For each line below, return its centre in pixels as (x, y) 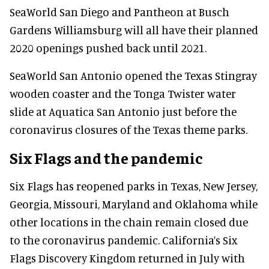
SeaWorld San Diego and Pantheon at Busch (119, 12)
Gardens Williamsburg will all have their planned (134, 30)
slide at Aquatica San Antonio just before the (123, 112)
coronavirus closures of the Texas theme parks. (128, 130)
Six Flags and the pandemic (106, 158)
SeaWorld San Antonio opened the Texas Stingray (133, 76)
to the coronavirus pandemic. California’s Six (124, 240)
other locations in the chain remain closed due (129, 222)
